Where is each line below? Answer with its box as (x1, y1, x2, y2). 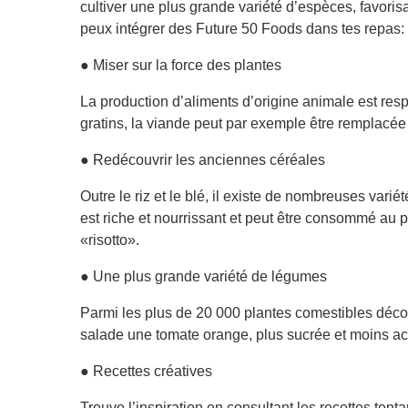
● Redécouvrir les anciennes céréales (80, 151, 325, 168)
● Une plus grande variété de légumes (80, 268, 327, 284)
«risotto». (80, 231, 139, 248)
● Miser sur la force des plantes (80, 56, 281, 73)
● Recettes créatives (80, 362, 212, 379)
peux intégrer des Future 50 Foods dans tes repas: (80, 20, 404, 36)
